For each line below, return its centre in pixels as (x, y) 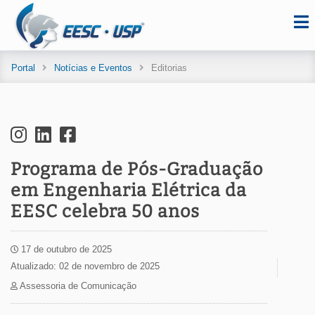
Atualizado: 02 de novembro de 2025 (85, 266)
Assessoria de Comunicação (77, 286)
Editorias (169, 68)
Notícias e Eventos (93, 68)
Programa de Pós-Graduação (137, 169)
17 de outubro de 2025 (65, 249)
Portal (23, 68)
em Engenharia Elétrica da (129, 191)
